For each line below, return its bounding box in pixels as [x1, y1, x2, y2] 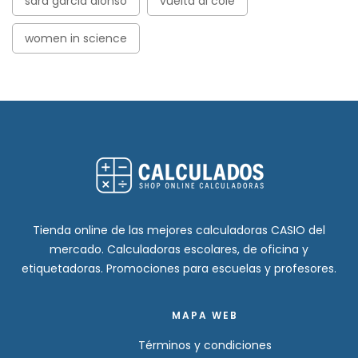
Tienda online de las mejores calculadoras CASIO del [33, 221, 325, 238]
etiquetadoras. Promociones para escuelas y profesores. [22, 260, 336, 276]
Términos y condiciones [138, 336, 272, 353]
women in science [25, 30, 127, 46]
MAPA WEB [172, 308, 238, 322]
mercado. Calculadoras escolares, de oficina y [50, 241, 308, 257]
